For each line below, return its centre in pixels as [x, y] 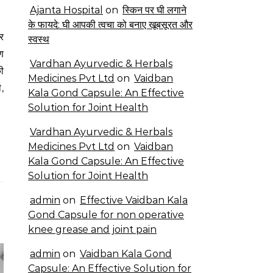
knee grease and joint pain [92, 229]
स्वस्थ [39, 39]
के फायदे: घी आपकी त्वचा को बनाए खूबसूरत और [110, 25]
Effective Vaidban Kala [134, 200]
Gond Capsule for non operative [106, 215]
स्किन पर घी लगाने [154, 10]
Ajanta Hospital [66, 10]
